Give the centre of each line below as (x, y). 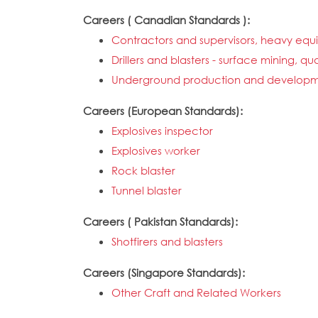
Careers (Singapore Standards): (165, 273)
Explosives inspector (162, 131)
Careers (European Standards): (164, 111)
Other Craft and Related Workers (196, 292)
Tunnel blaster (147, 190)
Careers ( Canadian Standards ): (168, 20)
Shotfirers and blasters (167, 241)
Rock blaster (143, 170)
